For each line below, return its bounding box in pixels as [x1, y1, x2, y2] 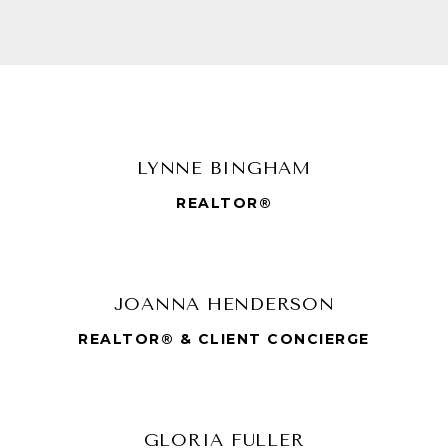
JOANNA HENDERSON [113, 292, 335, 315]
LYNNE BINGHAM [137, 156, 311, 179]
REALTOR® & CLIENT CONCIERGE [78, 329, 370, 348]
